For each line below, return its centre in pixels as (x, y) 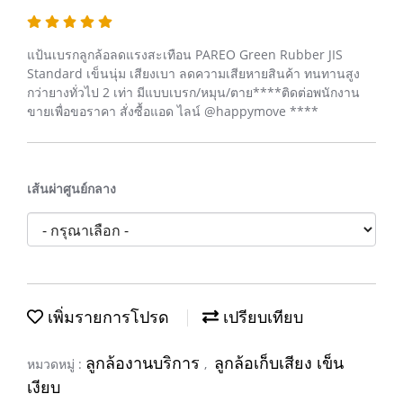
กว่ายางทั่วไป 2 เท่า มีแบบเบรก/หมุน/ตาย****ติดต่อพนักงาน (193, 92)
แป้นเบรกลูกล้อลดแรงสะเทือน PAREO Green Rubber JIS (185, 54)
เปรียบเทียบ (261, 318)
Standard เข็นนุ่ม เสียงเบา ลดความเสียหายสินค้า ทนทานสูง (193, 73)
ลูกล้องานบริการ (145, 363)
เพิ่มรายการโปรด (106, 318)
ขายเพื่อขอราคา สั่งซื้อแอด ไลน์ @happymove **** (173, 111)
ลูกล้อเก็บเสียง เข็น (279, 363)
